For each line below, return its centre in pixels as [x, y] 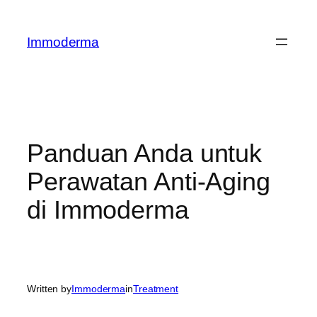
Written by [49, 288]
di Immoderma [108, 209]
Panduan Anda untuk [145, 153]
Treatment [156, 288]
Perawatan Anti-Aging [149, 181]
